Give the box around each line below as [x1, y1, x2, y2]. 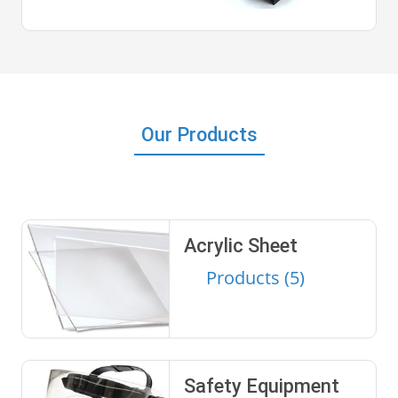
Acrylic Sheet [183, 234, 298, 257]
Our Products [140, 123, 258, 146]
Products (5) [205, 265, 305, 290]
